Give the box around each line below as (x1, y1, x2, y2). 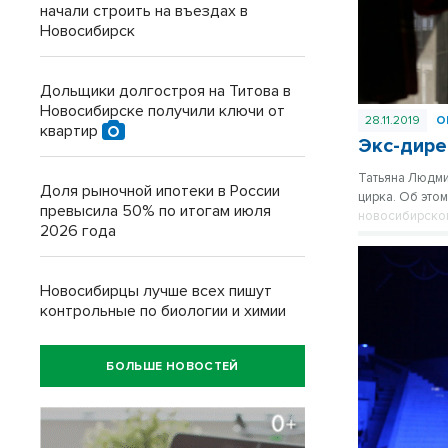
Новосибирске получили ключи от (40, 101, 285, 121)
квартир (40, 121, 102, 141)
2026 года (40, 221, 116, 241)
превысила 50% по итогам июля (40, 201, 271, 221)
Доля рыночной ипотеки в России (40, 181, 280, 201)
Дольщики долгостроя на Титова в (40, 81, 291, 101)
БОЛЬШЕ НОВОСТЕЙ (106, 358, 239, 374)
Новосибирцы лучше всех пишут (40, 281, 272, 301)
